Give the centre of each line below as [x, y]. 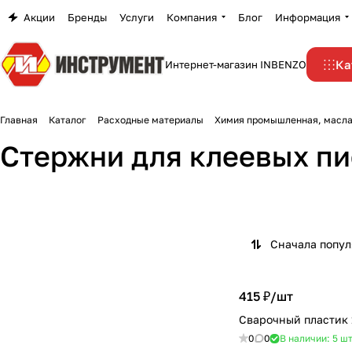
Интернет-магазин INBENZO [236, 64]
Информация [308, 17]
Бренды [87, 17]
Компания [192, 17]
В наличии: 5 [310, 338]
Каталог [68, 120]
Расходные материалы [150, 120]
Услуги [137, 17]
